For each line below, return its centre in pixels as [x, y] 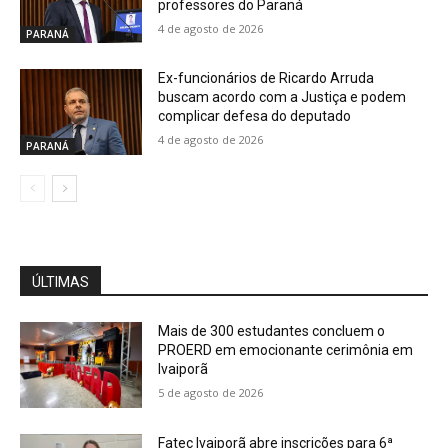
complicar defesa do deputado [255, 116]
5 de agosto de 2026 [211, 392]
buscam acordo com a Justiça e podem [282, 97]
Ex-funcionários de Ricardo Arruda [266, 78]
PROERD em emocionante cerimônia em [286, 349]
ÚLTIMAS [60, 281]
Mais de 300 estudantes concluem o [272, 330]
